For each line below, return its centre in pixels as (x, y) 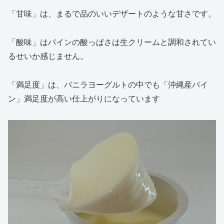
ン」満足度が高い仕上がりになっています (84, 98)
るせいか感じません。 (48, 55)
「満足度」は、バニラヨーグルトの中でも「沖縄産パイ (108, 84)
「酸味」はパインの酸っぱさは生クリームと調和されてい (112, 41)
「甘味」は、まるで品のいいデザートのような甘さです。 (112, 13)
